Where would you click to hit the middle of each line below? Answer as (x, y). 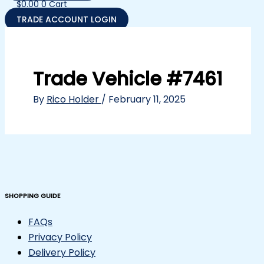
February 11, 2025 (147, 99)
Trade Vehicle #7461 (128, 78)
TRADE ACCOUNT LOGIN (67, 19)
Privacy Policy (60, 237)
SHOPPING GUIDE (33, 196)
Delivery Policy (62, 253)
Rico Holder (74, 99)
